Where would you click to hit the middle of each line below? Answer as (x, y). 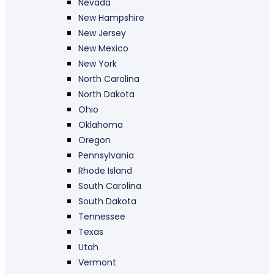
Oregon (94, 140)
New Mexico (103, 48)
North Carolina (109, 79)
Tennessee (102, 216)
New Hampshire (111, 17)
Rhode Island (105, 170)
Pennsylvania (106, 155)
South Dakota (107, 201)
